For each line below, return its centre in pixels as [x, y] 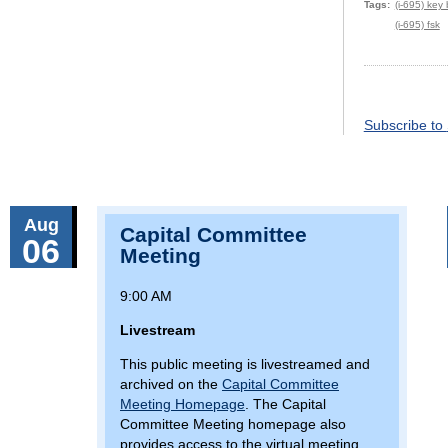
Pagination [400, 109]
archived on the [171, 384]
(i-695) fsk [417, 25]
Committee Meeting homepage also [233, 424]
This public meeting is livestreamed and [245, 364]
